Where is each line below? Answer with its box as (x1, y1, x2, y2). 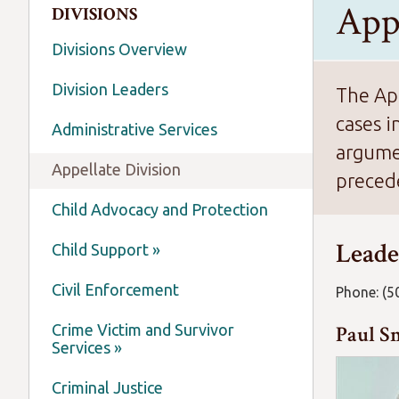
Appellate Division (52, 160, 181, 178)
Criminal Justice (52, 379, 163, 396)
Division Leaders (52, 80, 168, 98)
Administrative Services (52, 120, 217, 138)
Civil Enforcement (52, 281, 179, 298)
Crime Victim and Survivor (52, 321, 234, 338)
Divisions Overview (52, 40, 187, 58)
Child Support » (52, 240, 160, 258)
